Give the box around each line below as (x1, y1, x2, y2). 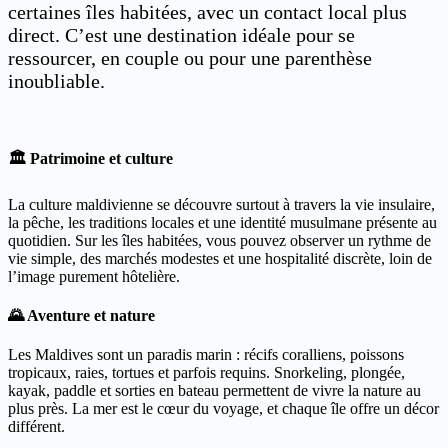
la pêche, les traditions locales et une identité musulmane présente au (8, 213, 437, 231)
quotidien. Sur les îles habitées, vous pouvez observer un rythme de (8, 231, 431, 249)
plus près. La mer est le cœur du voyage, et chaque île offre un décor (8, 400, 439, 418)
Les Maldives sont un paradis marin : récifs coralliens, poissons (8, 346, 404, 364)
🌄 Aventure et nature (8, 306, 155, 324)
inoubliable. (8, 70, 105, 93)
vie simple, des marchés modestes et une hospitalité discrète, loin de (8, 249, 432, 267)
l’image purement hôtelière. (8, 267, 180, 285)
